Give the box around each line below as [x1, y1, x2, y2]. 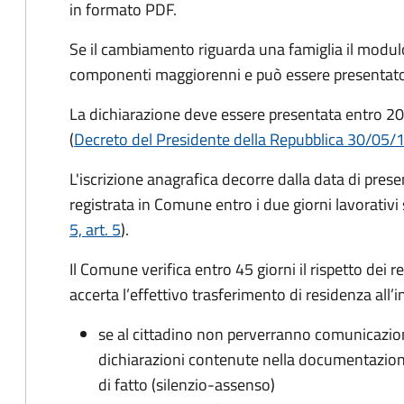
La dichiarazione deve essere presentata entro [69, 102, 386, 126]
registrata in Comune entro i [69, 192, 263, 216]
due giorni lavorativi [263, 192, 399, 216]
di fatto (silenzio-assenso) [98, 372, 275, 397]
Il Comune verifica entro [69, 257, 232, 281]
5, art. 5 [69, 217, 121, 242]
